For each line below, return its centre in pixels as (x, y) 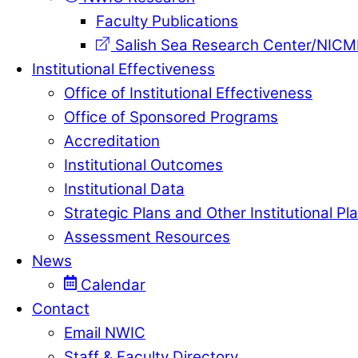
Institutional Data (124, 189)
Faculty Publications (167, 21)
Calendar (111, 284)
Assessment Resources (147, 237)
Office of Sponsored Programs (171, 117)
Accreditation (112, 141)
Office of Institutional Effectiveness (188, 93)
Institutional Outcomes (143, 165)
